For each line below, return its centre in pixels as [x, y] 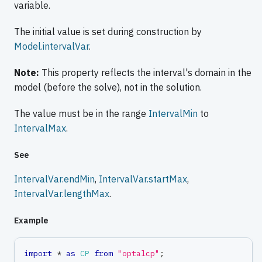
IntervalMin [173, 114]
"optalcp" [139, 254]
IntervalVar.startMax [143, 179]
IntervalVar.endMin [54, 179]
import [38, 254]
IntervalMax [40, 128]
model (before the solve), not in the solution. [108, 87]
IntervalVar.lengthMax [62, 194]
